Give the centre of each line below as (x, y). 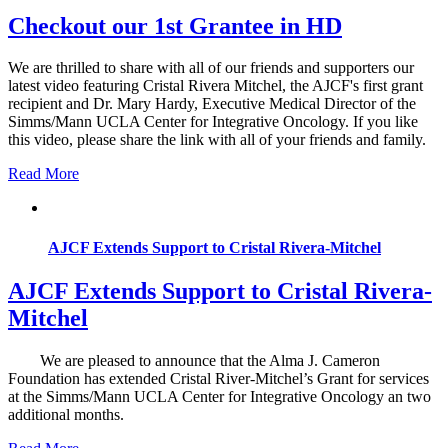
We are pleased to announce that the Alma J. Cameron (194, 360)
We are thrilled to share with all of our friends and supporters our (211, 68)
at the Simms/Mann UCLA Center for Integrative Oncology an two (219, 396)
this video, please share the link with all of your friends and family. (217, 140)
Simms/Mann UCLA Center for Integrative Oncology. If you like (213, 122)
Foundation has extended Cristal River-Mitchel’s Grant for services (218, 378)
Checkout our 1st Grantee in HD (175, 25)
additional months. (74, 414)
